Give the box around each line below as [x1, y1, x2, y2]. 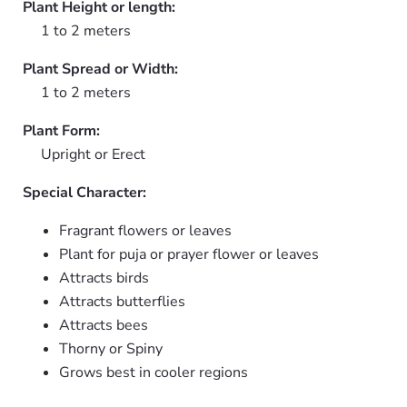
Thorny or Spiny [59, 339, 163, 359]
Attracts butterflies [59, 292, 185, 312]
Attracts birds [59, 268, 149, 288]
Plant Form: [23, 121, 100, 141]
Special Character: [23, 183, 146, 203]
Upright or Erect [41, 144, 145, 164]
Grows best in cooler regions [59, 362, 248, 382]
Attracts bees [59, 315, 148, 335]
